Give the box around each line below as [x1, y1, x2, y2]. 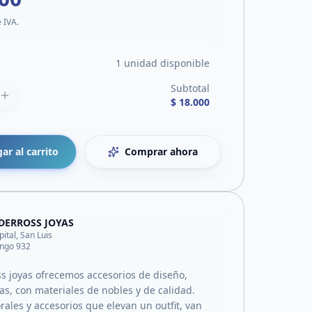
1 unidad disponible [116, 56, 210, 70]
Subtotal [171, 81, 210, 95]
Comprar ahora [125, 145, 198, 158]
